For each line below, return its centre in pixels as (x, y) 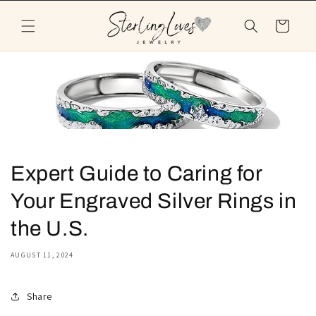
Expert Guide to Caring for (136, 174)
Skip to (38, 9)
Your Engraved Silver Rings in (154, 201)
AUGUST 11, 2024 (42, 255)
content (41, 22)
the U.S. (50, 229)
